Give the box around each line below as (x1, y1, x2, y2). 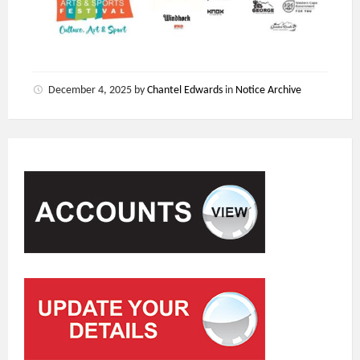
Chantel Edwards (147, 84, 223, 96)
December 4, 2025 (48, 84, 134, 96)
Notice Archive (235, 84, 301, 96)
